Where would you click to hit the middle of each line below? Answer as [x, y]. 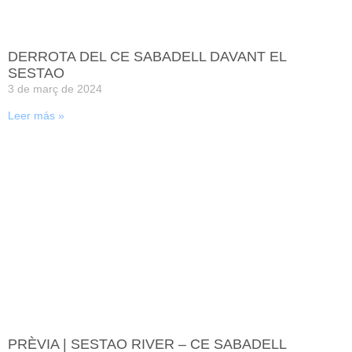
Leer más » [36, 115]
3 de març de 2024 [55, 88]
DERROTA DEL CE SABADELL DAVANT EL [147, 56]
